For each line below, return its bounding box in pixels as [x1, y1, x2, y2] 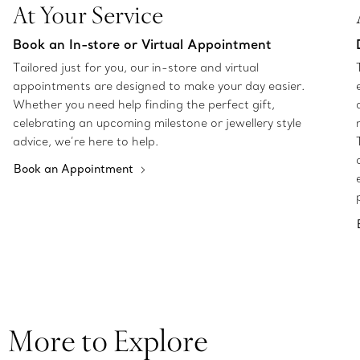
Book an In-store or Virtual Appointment [13, 36, 272, 53]
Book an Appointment [14, 162, 137, 177]
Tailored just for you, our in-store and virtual [13, 60, 259, 76]
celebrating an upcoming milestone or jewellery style [13, 116, 301, 131]
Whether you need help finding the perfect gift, [13, 97, 275, 112]
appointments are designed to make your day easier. [13, 79, 305, 94]
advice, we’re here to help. [13, 134, 158, 149]
